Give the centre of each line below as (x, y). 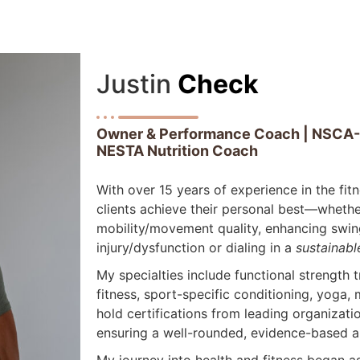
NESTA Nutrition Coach (177, 151)
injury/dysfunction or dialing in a (196, 248)
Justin (137, 84)
